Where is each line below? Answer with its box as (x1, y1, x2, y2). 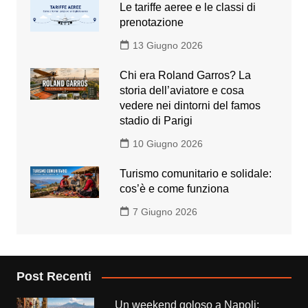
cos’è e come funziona (119, 183, 229, 195)
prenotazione (119, 16, 184, 29)
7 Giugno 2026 (132, 206, 197, 218)
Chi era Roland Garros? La (119, 69, 251, 82)
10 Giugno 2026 (132, 138, 203, 150)
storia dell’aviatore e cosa (119, 85, 244, 97)
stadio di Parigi (119, 115, 192, 127)
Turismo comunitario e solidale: (119, 168, 272, 180)
